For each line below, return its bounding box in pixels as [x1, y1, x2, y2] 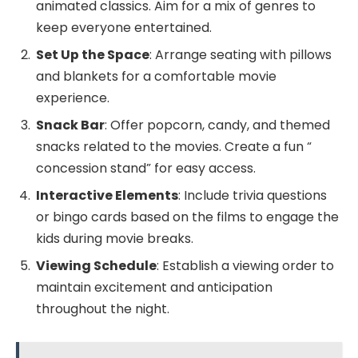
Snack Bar [36, 115, 105, 134]
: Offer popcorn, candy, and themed [105, 115, 330, 134]
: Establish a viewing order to [157, 256, 334, 275]
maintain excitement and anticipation [36, 277, 272, 296]
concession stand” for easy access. [36, 158, 256, 177]
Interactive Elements [36, 185, 178, 205]
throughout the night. [36, 299, 169, 318]
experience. [36, 88, 109, 107]
